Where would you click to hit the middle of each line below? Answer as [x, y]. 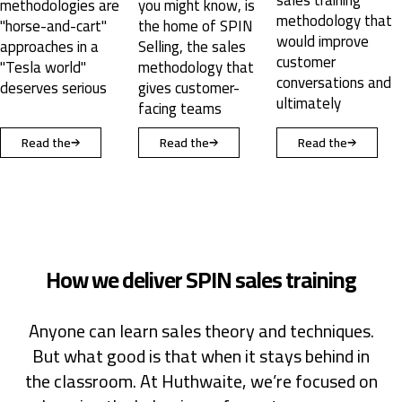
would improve [184, 41]
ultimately [170, 103]
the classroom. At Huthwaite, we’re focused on [201, 380]
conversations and [196, 82]
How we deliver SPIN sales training [201, 279]
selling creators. [326, 35]
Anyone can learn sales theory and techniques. [201, 330]
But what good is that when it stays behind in [201, 355]
